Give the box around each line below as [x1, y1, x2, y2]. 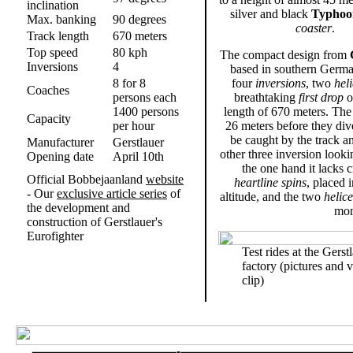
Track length [27, 29, 89, 43]
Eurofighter [27, 229, 84, 243]
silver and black [229, 7, 311, 20]
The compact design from [220, 48, 350, 61]
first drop [299, 91, 344, 104]
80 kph [113, 46, 147, 59]
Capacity [27, 112, 71, 125]
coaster [295, 21, 332, 35]
